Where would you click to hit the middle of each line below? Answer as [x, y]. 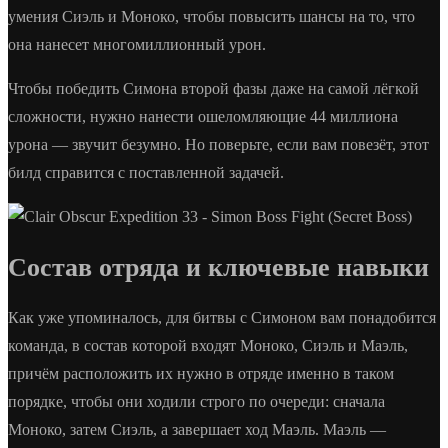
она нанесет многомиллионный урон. [137, 45]
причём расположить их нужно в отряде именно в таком [201, 374]
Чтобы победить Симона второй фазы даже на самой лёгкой [213, 89]
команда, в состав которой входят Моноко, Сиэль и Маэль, [208, 346]
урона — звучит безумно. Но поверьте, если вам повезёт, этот [218, 145]
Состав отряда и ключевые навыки [218, 267]
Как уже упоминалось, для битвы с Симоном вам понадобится [222, 318]
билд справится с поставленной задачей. [146, 173]
